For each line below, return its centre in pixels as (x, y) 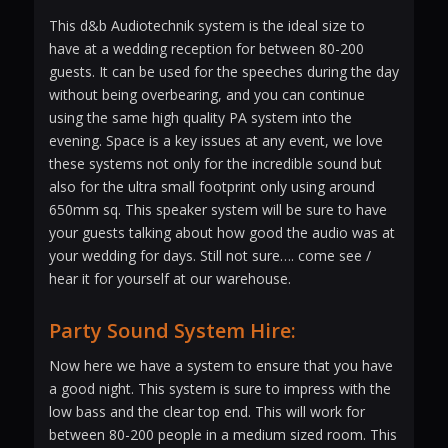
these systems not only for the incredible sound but (215, 163)
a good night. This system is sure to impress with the (219, 388)
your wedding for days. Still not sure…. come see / (209, 255)
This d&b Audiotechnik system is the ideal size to (206, 25)
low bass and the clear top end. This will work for (206, 411)
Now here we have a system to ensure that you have (220, 365)
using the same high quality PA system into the (200, 117)
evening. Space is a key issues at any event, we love (215, 140)
